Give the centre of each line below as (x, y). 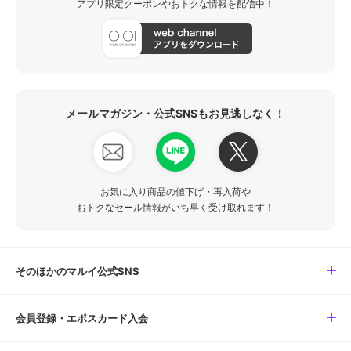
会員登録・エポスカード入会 (82, 318)
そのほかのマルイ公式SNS (78, 271)
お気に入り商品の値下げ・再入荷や (175, 191)
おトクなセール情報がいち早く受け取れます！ (175, 207)
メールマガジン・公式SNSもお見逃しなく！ (175, 113)
